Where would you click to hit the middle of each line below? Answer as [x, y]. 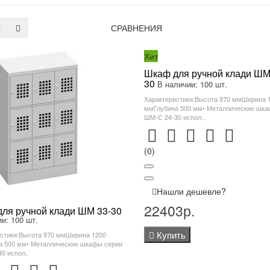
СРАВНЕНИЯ [137, 28]
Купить [171, 235]
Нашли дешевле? [191, 191]
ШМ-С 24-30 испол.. [174, 117]
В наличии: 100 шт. [192, 84]
